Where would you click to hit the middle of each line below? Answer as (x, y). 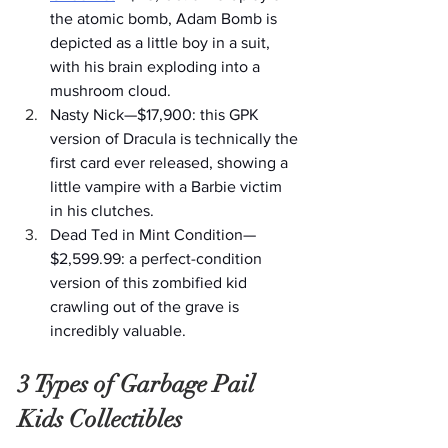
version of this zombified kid (150, 283)
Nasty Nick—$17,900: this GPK (156, 115)
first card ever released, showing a (171, 163)
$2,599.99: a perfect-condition (158, 259)
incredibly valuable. (120, 331)
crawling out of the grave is (146, 307)
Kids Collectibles (100, 419)
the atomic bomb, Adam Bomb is (165, 19)
